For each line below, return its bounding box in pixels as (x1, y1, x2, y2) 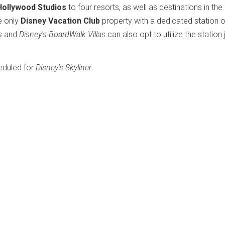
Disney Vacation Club (21, 16, 100, 26)
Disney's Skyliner (36, 63, 91, 72)
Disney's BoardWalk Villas (19, 30, 105, 39)
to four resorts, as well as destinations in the (66, 3, 222, 12)
